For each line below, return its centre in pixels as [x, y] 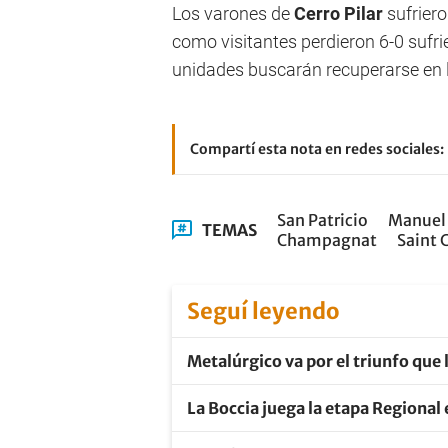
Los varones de [233, 13]
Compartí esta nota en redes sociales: [317, 149]
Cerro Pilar [338, 13]
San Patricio [322, 220]
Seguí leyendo [263, 311]
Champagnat [327, 240]
